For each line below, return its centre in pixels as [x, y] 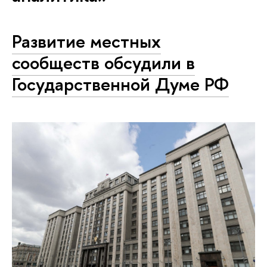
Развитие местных [86, 41]
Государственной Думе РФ [120, 84]
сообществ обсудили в [103, 62]
